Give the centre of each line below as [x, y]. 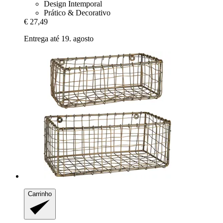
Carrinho [40, 194]
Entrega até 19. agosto [59, 39]
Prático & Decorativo [77, 13]
